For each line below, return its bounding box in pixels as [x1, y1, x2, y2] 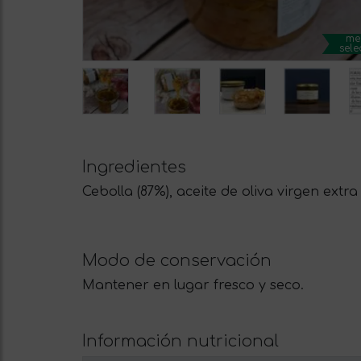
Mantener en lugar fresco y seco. [82, 278, 304, 293]
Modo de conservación [82, 251, 272, 271]
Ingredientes [82, 158, 186, 177]
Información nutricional [82, 332, 279, 351]
